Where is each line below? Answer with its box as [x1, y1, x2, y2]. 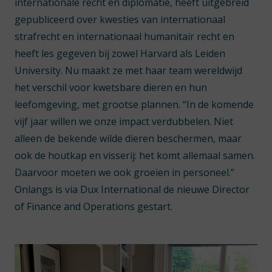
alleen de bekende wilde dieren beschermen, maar [15, 132, 242, 145]
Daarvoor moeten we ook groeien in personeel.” [15, 166, 234, 179]
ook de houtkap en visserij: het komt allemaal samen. [15, 149, 255, 162]
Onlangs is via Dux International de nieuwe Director [15, 183, 250, 196]
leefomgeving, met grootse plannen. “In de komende [15, 98, 254, 111]
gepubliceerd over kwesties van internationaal [15, 13, 225, 26]
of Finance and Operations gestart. [15, 200, 172, 213]
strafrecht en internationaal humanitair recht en [15, 30, 234, 43]
